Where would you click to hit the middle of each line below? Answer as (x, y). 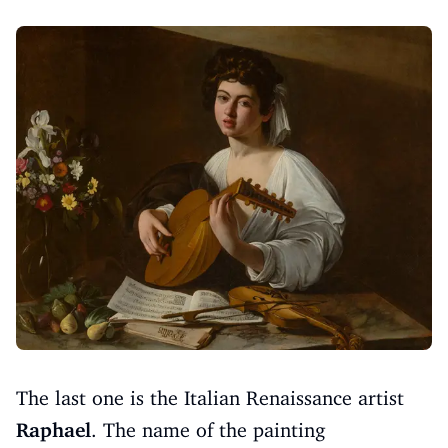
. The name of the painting (208, 430)
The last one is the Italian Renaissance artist (210, 398)
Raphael (53, 430)
